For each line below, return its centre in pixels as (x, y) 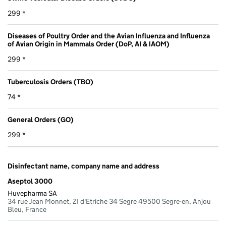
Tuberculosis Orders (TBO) (50, 82)
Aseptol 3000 (30, 181)
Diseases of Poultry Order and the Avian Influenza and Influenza (109, 36)
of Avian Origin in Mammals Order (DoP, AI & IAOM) (89, 44)
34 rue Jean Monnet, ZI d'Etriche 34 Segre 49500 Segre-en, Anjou (109, 202)
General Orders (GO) (41, 120)
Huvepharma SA (32, 193)
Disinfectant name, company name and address (83, 166)
